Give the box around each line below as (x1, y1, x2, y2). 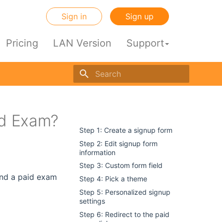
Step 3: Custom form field (79, 161, 163, 170)
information (79, 148, 115, 157)
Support (126, 37, 164, 49)
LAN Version (53, 37, 111, 49)
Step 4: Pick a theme (79, 174, 147, 183)
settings (79, 196, 105, 205)
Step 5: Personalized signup (79, 187, 170, 196)
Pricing (6, 37, 38, 49)
